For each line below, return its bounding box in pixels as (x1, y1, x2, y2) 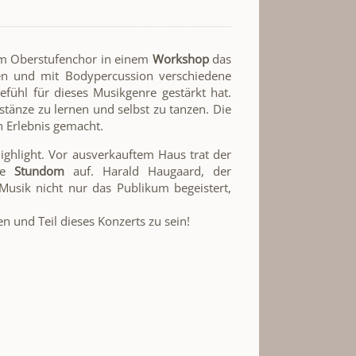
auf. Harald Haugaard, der (64, 162, 232, 179)
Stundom (14, 162, 65, 179)
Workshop (152, 50, 209, 67)
